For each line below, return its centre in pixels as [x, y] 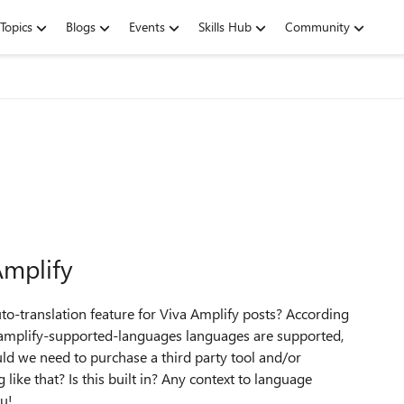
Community [317, 27]
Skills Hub [225, 27]
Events [147, 27]
